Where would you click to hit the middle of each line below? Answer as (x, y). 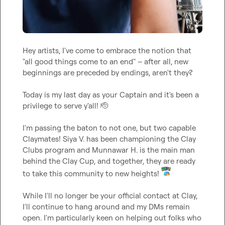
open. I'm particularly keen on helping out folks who (112, 218)
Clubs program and (57, 150)
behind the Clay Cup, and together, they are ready (109, 161)
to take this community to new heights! (92, 174)
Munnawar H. (115, 150)
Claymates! (43, 139)
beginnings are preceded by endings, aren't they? (107, 73)
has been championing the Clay (140, 139)
